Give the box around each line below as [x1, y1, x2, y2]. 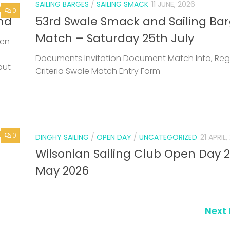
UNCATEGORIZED [139, 131, 197, 142]
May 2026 [35, 162, 89, 179]
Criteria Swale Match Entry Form [35, 65, 160, 77]
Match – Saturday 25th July [35, 30, 194, 46]
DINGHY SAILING [35, 131, 89, 142]
